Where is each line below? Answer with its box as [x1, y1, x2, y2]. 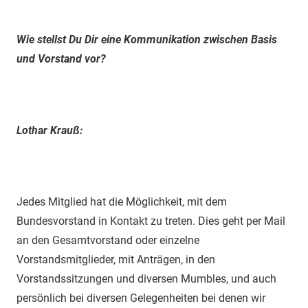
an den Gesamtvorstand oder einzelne [16, 233, 199, 247]
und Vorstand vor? [16, 52, 106, 65]
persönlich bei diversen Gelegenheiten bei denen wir [16, 291, 265, 305]
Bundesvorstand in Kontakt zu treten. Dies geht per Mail [16, 214, 285, 228]
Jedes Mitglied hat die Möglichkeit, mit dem [16, 195, 227, 208]
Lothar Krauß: [16, 123, 82, 137]
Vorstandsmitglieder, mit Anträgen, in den [16, 252, 215, 266]
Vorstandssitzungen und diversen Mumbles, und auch [16, 272, 276, 285]
